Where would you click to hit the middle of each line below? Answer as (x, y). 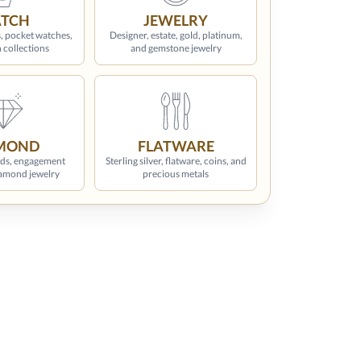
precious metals (176, 174)
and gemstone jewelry (176, 48)
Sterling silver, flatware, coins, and (176, 161)
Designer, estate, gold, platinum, (176, 35)
